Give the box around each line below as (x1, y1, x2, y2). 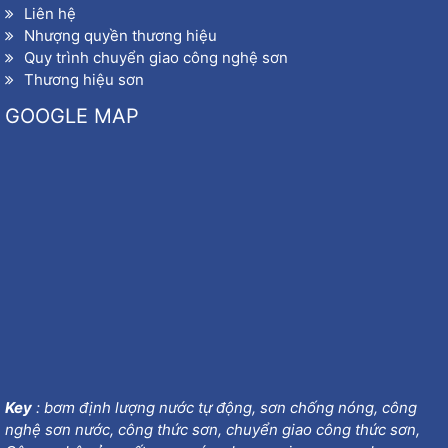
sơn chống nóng (260, 398, 374, 418)
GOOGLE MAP (5, 104, 139, 129)
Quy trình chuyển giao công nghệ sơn (24, 48, 288, 68)
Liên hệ (24, 4, 76, 24)
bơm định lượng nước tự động (44, 398, 252, 418)
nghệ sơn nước (5, 420, 110, 440)
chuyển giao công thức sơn (226, 420, 416, 440)
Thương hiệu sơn (24, 70, 144, 90)
